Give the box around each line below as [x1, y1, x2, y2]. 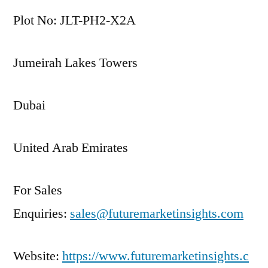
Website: [13, 248, 62, 264]
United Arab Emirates [13, 139, 128, 156]
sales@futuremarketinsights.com [70, 205, 243, 222]
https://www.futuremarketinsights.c [62, 248, 249, 264]
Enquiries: [13, 205, 70, 222]
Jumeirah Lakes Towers [13, 54, 138, 71]
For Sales [13, 182, 62, 199]
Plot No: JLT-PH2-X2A [13, 12, 136, 29]
